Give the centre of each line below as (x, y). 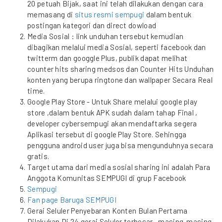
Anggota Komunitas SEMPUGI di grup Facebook (107, 178)
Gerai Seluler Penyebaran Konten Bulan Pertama (108, 211)
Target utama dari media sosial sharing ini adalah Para (119, 167)
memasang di (51, 14)
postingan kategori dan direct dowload (92, 25)
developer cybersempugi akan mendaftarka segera (112, 123)
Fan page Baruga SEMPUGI (72, 200)
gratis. (38, 156)
